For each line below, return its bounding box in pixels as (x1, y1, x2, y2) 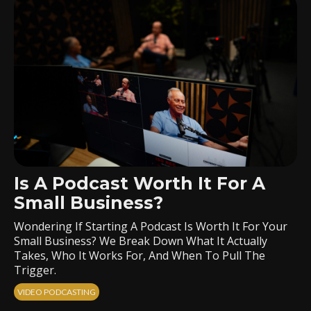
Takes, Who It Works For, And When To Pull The (14, 248, 265, 263)
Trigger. (14, 262, 56, 278)
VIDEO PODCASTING (17, 287, 96, 297)
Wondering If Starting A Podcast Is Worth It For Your (14, 219, 287, 234)
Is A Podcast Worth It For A (14, 173, 265, 194)
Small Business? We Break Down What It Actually (14, 233, 267, 249)
